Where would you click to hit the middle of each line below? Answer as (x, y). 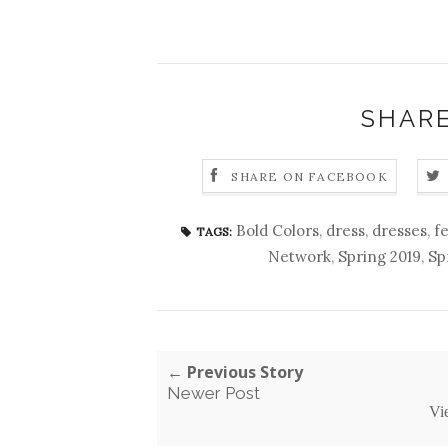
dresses (399, 230)
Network (299, 256)
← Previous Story (235, 371)
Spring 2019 (379, 256)
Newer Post (213, 392)
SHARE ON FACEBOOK (309, 177)
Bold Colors (277, 230)
